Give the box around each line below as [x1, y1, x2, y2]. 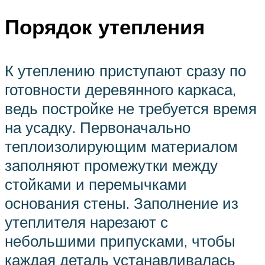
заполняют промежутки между [5, 155, 218, 174]
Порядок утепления [5, 14, 205, 40]
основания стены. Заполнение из [5, 193, 238, 212]
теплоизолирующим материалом [5, 136, 238, 156]
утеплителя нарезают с [5, 212, 168, 231]
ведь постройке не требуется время [5, 98, 257, 118]
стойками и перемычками [5, 174, 187, 193]
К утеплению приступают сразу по [5, 60, 246, 80]
